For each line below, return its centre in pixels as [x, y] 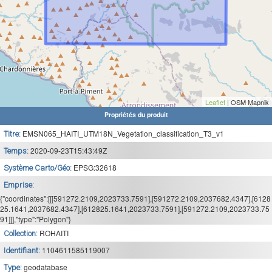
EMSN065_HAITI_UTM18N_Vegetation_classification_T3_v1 [123, 133]
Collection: [22, 233]
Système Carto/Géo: [39, 168]
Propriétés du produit [136, 114]
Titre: [13, 134]
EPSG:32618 [95, 167]
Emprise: [20, 185]
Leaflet [215, 102]
